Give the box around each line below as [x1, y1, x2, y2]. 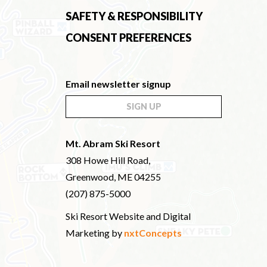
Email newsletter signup [66, 78, 171, 89]
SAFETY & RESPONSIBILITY [66, 10, 203, 23]
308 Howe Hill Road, [66, 154, 150, 166]
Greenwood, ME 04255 [66, 170, 161, 182]
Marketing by [66, 226, 124, 238]
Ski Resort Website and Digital [66, 210, 191, 222]
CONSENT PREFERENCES [66, 31, 191, 44]
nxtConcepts [124, 226, 182, 238]
